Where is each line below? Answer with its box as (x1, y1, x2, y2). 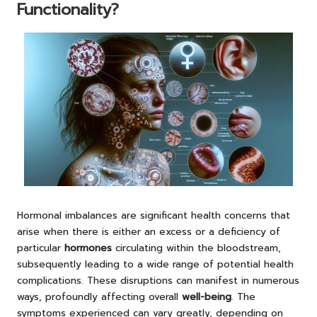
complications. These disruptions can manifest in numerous (17, 273, 299, 289)
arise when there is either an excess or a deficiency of (17, 224, 280, 240)
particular (17, 241, 64, 256)
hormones (64, 241, 112, 256)
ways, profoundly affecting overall (17, 289, 182, 305)
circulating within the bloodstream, (112, 241, 281, 256)
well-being (182, 289, 231, 305)
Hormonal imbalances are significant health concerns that (17, 208, 290, 224)
